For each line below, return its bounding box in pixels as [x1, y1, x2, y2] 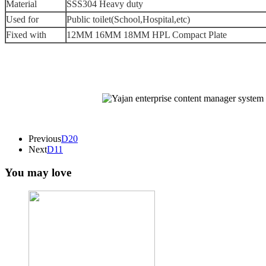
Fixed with [6, 30, 46, 40]
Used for [6, 14, 39, 25]
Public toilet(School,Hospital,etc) [66, 14, 190, 25]
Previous [28, 134, 61, 144]
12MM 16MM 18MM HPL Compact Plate [66, 30, 227, 40]
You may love [5, 166, 71, 179]
